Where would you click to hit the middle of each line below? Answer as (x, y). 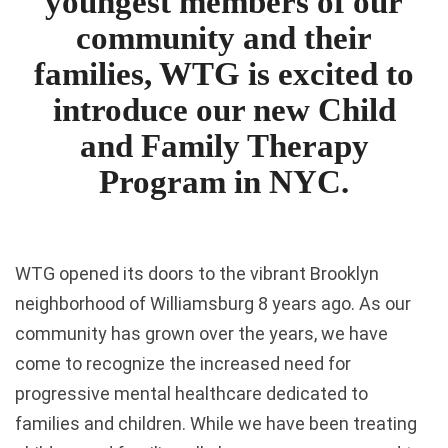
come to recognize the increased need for (183, 363)
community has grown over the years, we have (201, 333)
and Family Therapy (224, 146)
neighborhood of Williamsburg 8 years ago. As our (213, 303)
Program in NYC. (224, 182)
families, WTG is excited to (224, 74)
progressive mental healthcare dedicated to (191, 393)
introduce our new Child (224, 110)
